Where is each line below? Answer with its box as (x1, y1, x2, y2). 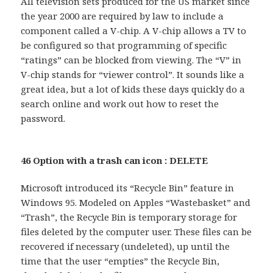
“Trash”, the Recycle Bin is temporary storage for (21, 211, 238, 224)
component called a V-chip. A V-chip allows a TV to (21, 24, 247, 37)
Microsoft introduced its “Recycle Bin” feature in (21, 182, 235, 194)
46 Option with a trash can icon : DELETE (21, 154, 208, 167)
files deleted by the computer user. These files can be (21, 225, 252, 238)
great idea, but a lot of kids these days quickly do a (21, 83, 246, 96)
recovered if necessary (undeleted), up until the (21, 240, 230, 253)
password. (21, 112, 66, 125)
